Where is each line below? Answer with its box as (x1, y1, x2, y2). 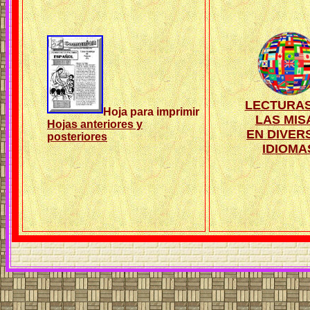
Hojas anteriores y (47, 118, 143, 130)
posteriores (47, 131, 107, 143)
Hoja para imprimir (103, 106, 199, 118)
